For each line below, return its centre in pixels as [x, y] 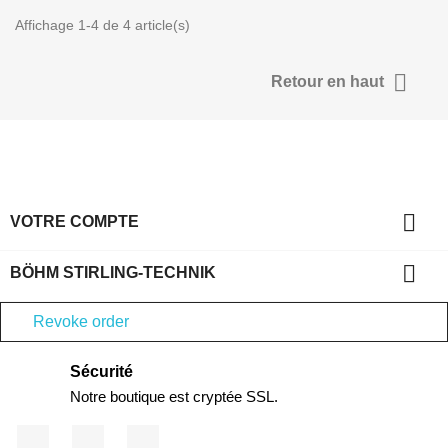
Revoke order [81, 321]
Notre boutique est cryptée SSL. [174, 396]
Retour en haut [329, 81]
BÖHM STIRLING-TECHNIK [113, 272]
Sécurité [101, 371]
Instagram [190, 434]
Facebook [80, 434]
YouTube [131, 434]
